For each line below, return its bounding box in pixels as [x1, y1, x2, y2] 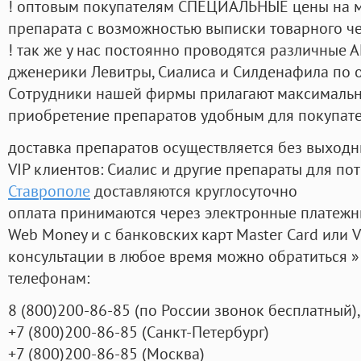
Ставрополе [8, 180, 90, 202]
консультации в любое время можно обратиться [8, 245, 351, 268]
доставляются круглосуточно [90, 180, 297, 202]
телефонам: [8, 267, 89, 289]
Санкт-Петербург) [147, 321, 269, 343]
